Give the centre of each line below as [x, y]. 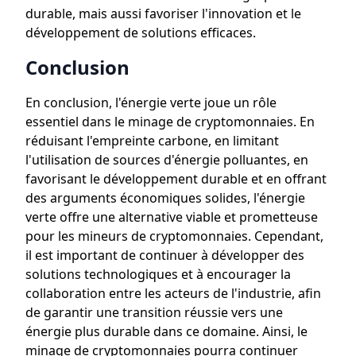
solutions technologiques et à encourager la [158, 274]
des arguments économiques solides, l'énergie [165, 198]
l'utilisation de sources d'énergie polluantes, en [167, 160]
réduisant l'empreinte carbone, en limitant [152, 141]
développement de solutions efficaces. [141, 33]
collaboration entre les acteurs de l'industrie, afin [173, 293]
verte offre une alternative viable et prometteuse [172, 217]
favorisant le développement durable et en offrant [176, 179]
